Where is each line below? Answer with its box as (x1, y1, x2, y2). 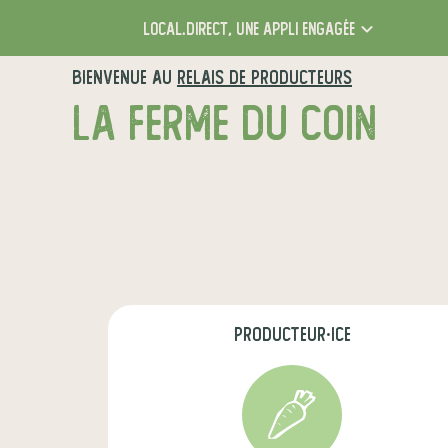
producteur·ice (233, 324, 351, 345)
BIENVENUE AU (72, 67, 177, 88)
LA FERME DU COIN (72, 98, 377, 150)
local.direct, (142, 19, 232, 39)
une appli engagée (231, 19, 355, 39)
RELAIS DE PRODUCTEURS (177, 67, 352, 88)
